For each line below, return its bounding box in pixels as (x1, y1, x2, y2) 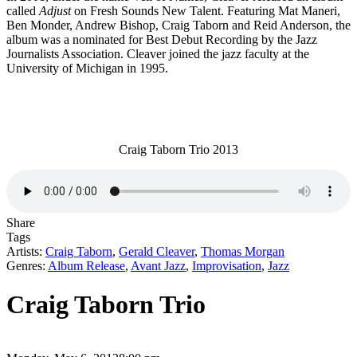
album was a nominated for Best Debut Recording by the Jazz (6, 32, 317, 46)
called (6, 3, 39, 18)
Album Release (48, 258, 125, 273)
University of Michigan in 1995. (6, 61, 168, 75)
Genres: (6, 258, 48, 273)
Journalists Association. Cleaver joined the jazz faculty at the (6, 46, 309, 61)
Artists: (6, 244, 45, 258)
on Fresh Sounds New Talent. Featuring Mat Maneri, (71, 3, 340, 18)
